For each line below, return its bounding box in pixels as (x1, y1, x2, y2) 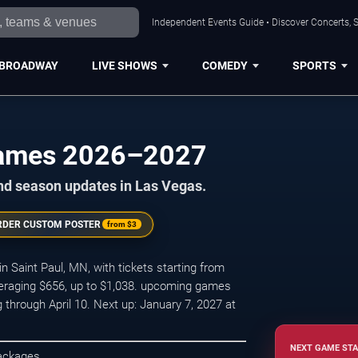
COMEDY (201, 58, 248, 72)
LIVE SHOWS (91, 58, 157, 72)
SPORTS (292, 58, 336, 72)
